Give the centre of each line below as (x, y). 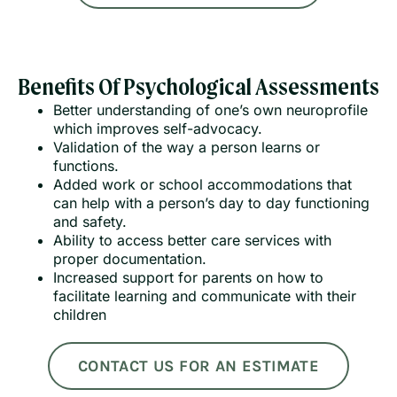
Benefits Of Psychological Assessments (198, 89)
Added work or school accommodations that (202, 185)
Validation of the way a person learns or (187, 148)
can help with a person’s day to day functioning (211, 203)
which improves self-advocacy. (158, 129)
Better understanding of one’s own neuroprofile (210, 110)
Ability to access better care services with (192, 241)
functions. (86, 166)
